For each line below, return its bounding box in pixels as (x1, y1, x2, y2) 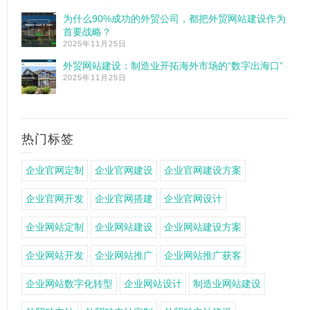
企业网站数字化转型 (26, 278, 113, 289)
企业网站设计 (124, 278, 182, 289)
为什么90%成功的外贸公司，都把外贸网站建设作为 (63, 13, 286, 24)
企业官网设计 (164, 193, 222, 204)
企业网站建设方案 (164, 221, 241, 232)
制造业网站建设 (193, 278, 261, 289)
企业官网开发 (26, 193, 84, 204)
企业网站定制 (26, 221, 84, 232)
